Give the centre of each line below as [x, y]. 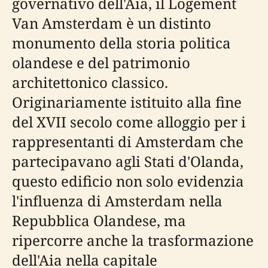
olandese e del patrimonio [101, 63]
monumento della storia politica [121, 43]
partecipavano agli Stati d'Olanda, [128, 161]
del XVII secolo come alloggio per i [129, 122]
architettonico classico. [90, 82]
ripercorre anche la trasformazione [133, 240]
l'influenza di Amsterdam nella [117, 201]
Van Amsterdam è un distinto [112, 23]
